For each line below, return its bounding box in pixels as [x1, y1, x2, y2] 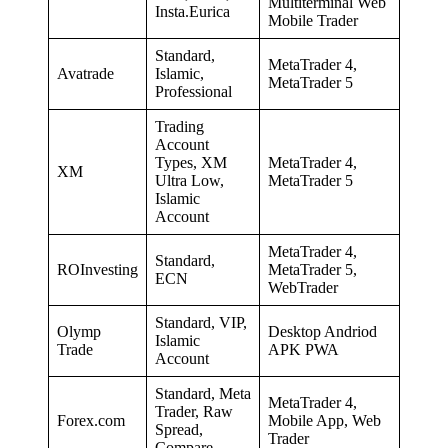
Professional [155, 82, 232, 100]
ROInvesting [57, 260, 138, 278]
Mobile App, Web [268, 411, 381, 429]
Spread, [155, 420, 203, 438]
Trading [155, 117, 204, 135]
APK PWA [268, 340, 339, 358]
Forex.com [57, 411, 125, 429]
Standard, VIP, [155, 313, 247, 331]
